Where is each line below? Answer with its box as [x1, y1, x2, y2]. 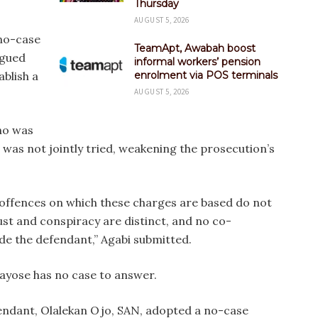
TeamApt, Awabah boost [134, 41, 256, 55]
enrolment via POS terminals [134, 68, 278, 82]
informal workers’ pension [134, 55, 261, 68]
